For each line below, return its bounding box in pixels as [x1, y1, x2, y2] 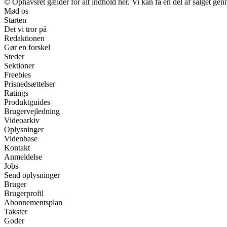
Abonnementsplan [4, 198, 62, 207]
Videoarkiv [4, 116, 40, 125]
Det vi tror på [4, 25, 47, 34]
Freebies [4, 70, 31, 80]
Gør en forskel [4, 43, 50, 52]
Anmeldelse [4, 153, 42, 162]
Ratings [4, 89, 28, 98]
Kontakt [4, 143, 30, 153]
